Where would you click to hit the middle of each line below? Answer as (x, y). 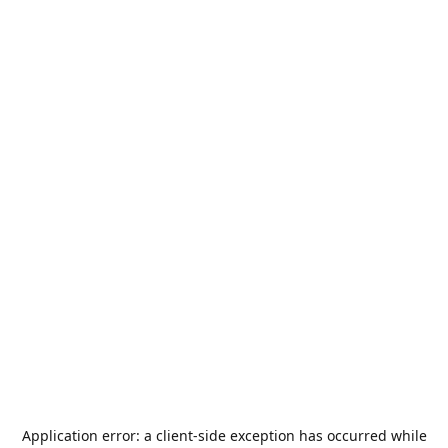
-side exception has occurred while (309, 435)
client (174, 435)
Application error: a (88, 435)
